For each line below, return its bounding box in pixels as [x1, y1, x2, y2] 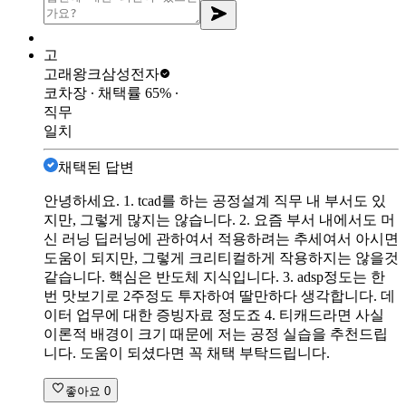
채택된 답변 [58, 159, 134, 175]
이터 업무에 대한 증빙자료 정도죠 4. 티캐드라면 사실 [43, 306, 384, 323]
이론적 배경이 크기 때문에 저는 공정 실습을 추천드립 [43, 325, 388, 342]
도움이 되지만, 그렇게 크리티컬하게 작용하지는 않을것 [43, 249, 399, 266]
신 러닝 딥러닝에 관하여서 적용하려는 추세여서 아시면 [43, 230, 399, 246]
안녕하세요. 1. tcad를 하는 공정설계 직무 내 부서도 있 [43, 192, 386, 208]
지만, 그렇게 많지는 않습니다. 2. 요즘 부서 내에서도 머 [43, 211, 395, 227]
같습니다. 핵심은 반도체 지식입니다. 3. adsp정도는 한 [43, 268, 385, 285]
